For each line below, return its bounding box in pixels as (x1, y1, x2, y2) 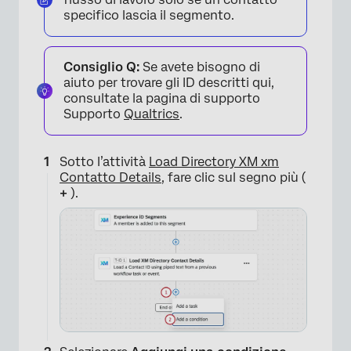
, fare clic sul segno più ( (161, 170, 306, 186)
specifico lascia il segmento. (63, 8, 234, 24)
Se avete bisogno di (139, 60, 260, 75)
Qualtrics (124, 107, 179, 122)
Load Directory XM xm (149, 154, 279, 170)
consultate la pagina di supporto (63, 91, 260, 107)
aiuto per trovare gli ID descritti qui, (63, 75, 274, 91)
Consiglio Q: (63, 60, 139, 75)
